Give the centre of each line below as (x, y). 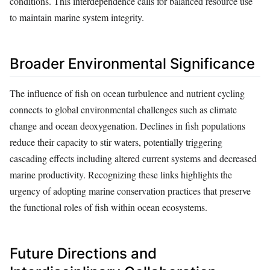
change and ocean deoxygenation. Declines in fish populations (127, 126)
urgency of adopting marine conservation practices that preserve (130, 191)
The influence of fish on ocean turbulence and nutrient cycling (127, 93)
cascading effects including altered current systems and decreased (133, 159)
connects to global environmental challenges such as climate (123, 110)
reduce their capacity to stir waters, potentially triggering (116, 142)
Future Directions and (83, 254)
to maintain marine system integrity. (77, 17)
